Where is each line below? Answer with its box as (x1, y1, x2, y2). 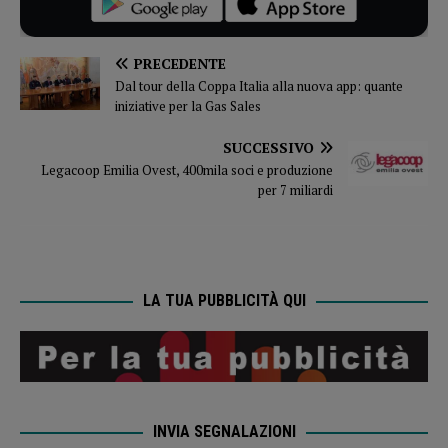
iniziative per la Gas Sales (115, 97, 261, 116)
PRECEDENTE (134, 54, 226, 74)
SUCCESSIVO (223, 138, 314, 158)
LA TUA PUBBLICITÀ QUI (142, 291, 306, 311)
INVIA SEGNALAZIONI (152, 421, 296, 441)
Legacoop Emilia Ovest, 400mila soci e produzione (41, 161, 333, 180)
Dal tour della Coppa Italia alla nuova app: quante (115, 77, 403, 96)
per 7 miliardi (258, 181, 333, 200)
